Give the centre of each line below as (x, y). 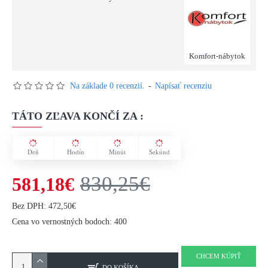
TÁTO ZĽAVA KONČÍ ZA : (78, 116)
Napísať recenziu (183, 86)
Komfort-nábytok (217, 56)
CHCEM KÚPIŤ (219, 256)
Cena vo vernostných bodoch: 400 (69, 222)
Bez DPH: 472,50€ (44, 206)
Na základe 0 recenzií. (107, 86)
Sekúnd (160, 152)
